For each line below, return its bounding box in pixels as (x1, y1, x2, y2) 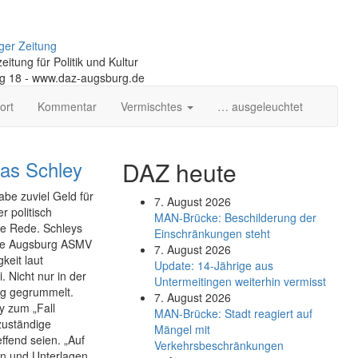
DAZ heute (121, 155, 237, 189)
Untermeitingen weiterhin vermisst (153, 273, 326, 289)
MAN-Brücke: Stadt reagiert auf (153, 305, 312, 321)
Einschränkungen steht (153, 225, 270, 241)
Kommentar (38, 98, 97, 114)
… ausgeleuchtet (217, 98, 303, 114)
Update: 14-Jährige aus (153, 257, 273, 273)
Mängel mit (153, 321, 210, 337)
